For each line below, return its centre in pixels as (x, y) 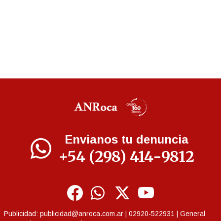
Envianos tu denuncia (126, 140)
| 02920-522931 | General (164, 214)
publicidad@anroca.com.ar (82, 214)
